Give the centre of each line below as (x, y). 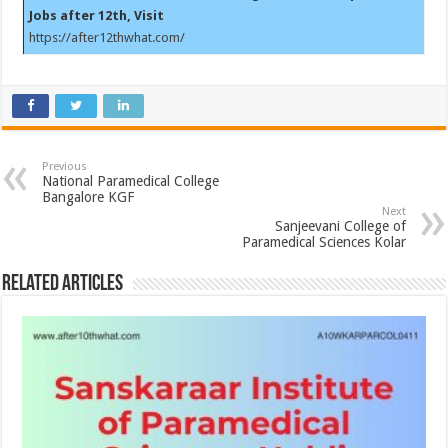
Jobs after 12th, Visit (97, 15)
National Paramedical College (131, 180)
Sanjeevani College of (340, 225)
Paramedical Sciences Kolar (323, 241)
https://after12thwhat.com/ (107, 37)
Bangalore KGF (88, 196)
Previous (65, 166)
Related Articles (63, 284)
